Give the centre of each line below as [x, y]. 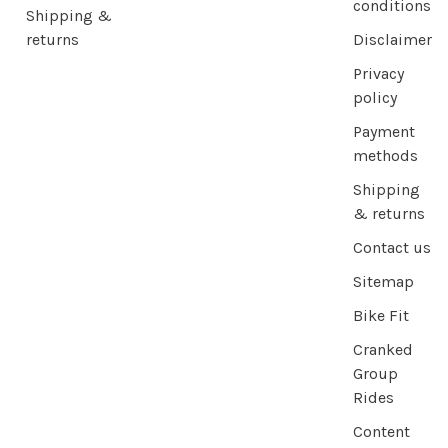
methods [385, 155]
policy [375, 97]
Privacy [378, 73]
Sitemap [383, 281]
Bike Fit [381, 315]
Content [381, 431]
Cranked [383, 349]
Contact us [392, 247]
